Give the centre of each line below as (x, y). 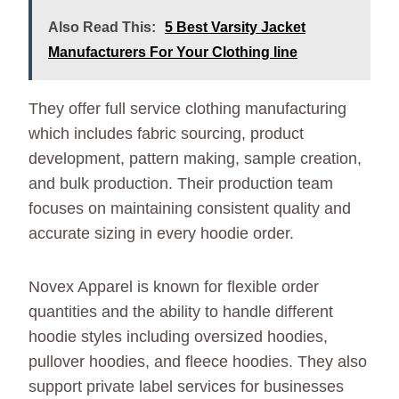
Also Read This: (102, 27)
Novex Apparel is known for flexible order (174, 286)
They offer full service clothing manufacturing (187, 108)
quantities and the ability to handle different (181, 311)
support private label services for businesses (186, 386)
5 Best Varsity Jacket (235, 27)
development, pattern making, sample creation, (195, 158)
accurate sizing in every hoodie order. (161, 233)
